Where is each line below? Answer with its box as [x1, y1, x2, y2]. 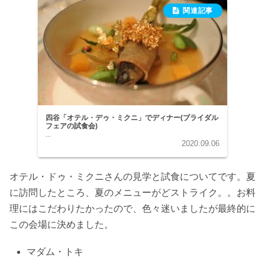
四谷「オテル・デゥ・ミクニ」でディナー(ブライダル [46, 113, 219, 122]
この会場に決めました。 [9, 219, 114, 230]
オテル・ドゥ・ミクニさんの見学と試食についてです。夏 [9, 172, 256, 182]
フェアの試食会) [46, 121, 98, 130]
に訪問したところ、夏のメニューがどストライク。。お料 [9, 188, 256, 198]
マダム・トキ [27, 247, 84, 257]
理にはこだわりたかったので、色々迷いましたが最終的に [9, 203, 256, 214]
